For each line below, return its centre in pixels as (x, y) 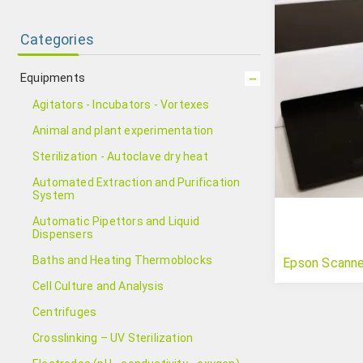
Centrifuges (65, 312)
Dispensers (63, 234)
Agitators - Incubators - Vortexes (121, 105)
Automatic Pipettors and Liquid (116, 221)
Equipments (53, 78)
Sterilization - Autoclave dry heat (120, 156)
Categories (57, 39)
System (54, 195)
